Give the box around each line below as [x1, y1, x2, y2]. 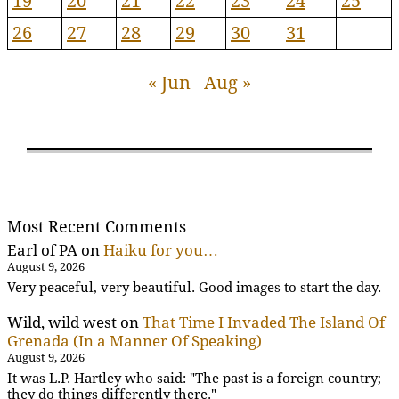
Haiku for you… [103, 241, 218, 260]
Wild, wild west [7, 313, 117, 332]
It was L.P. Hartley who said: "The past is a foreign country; [7, 370, 381, 387]
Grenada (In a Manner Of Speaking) [7, 332, 262, 351]
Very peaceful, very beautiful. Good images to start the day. [7, 279, 381, 296]
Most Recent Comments [7, 217, 186, 237]
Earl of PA [7, 241, 77, 260]
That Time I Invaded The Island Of [142, 313, 385, 332]
